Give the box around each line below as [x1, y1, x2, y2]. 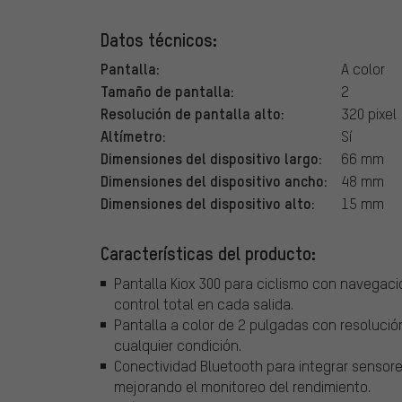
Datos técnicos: [100, 27, 217, 51]
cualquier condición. [114, 336, 241, 355]
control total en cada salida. [114, 294, 293, 314]
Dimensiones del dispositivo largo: [100, 147, 322, 168]
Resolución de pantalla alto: [100, 102, 284, 123]
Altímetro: [100, 125, 166, 145]
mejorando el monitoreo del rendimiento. [114, 377, 371, 397]
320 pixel [341, 103, 397, 123]
